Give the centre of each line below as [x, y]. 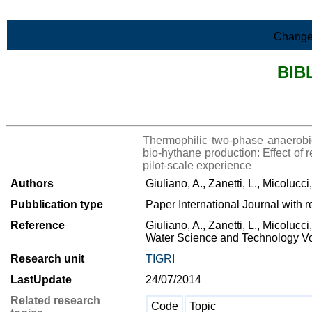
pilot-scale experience [197, 165]
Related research [55, 301]
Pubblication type [57, 204]
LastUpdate [41, 280]
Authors [32, 184]
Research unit [47, 259]
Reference [38, 225]
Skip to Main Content [57, 11]
